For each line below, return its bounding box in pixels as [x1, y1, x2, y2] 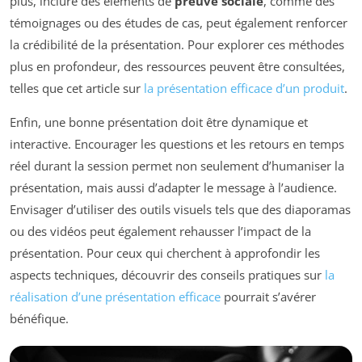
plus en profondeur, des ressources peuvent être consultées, [10, 58, 345, 75]
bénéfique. [10, 310, 69, 327]
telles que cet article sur [10, 80, 144, 97]
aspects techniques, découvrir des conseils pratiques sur [10, 267, 325, 284]
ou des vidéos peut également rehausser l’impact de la [10, 223, 311, 240]
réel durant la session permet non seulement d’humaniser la [10, 158, 344, 175]
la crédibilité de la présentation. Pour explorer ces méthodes [10, 36, 344, 53]
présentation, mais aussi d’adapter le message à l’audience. [10, 179, 337, 196]
